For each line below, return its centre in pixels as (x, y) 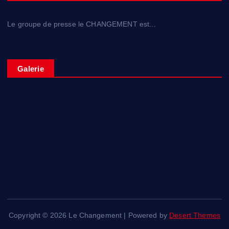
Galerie (31, 68)
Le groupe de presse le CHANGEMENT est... (82, 24)
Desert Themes (195, 215)
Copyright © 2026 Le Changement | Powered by (89, 215)
